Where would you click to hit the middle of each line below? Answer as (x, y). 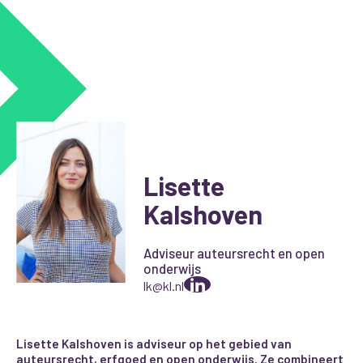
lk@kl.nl (164, 285)
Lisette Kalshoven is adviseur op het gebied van (154, 343)
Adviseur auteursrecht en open (235, 253)
